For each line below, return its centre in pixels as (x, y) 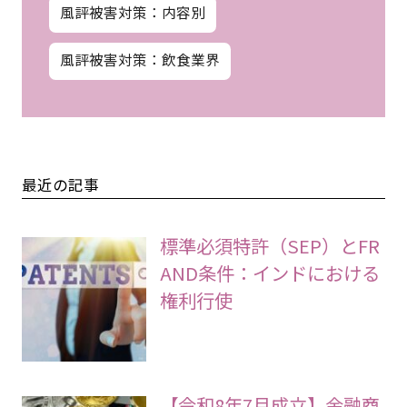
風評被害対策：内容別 (132, 12)
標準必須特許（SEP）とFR (270, 245)
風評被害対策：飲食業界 (139, 60)
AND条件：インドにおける (270, 272)
